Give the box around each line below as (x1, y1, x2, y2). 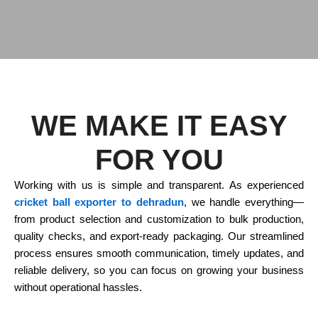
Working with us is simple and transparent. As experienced (14, 180, 304, 192)
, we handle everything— (183, 197, 305, 209)
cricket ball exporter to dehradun (14, 197, 184, 209)
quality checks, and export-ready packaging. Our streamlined (14, 231, 304, 243)
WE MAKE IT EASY (31, 110, 287, 142)
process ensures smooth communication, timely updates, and (14, 248, 304, 260)
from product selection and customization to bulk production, (14, 214, 304, 226)
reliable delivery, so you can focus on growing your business (14, 265, 304, 277)
